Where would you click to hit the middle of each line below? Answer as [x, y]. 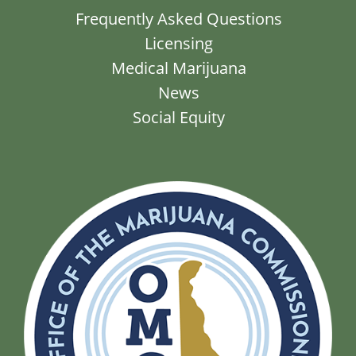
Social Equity [179, 117]
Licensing [179, 43]
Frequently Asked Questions [179, 19]
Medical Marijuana [179, 68]
